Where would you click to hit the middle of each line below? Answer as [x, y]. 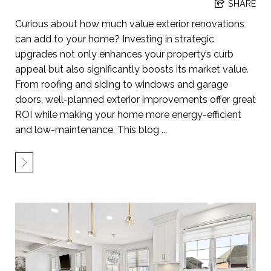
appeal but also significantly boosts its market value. [132, 69]
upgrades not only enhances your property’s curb [124, 54]
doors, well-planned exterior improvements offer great [135, 99]
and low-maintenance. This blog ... [91, 129]
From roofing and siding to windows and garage [122, 84]
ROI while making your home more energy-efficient [128, 114]
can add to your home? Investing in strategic [115, 39]
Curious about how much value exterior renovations [130, 24]
